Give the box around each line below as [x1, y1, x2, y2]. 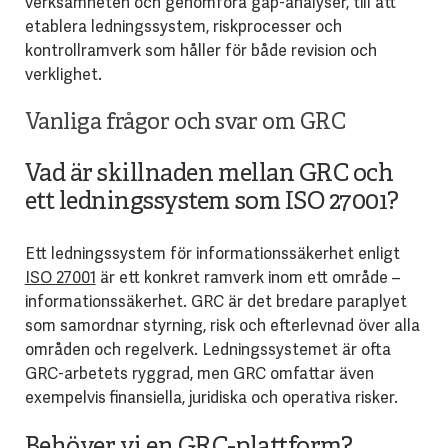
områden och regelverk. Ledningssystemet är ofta [24, 338, 391, 360]
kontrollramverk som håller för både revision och [24, 39, 377, 61]
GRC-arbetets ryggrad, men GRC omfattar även [24, 362, 374, 384]
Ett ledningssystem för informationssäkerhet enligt [24, 242, 400, 264]
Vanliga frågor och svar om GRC [24, 109, 346, 137]
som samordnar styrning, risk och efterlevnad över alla [24, 314, 420, 336]
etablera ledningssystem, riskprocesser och [24, 15, 342, 37]
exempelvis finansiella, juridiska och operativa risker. [24, 386, 398, 408]
